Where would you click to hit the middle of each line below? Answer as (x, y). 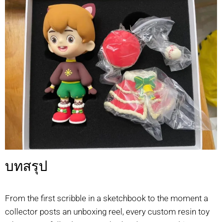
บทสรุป (26, 166)
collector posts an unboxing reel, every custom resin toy (107, 211)
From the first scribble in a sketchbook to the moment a (107, 198)
